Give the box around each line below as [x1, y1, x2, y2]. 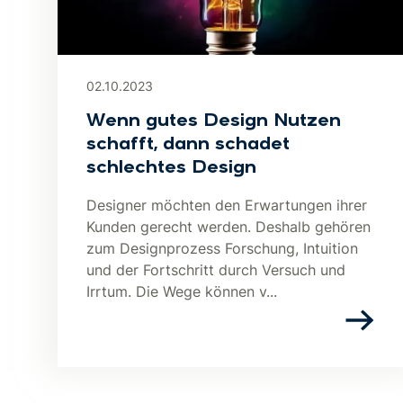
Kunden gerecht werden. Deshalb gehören [86, 218, 371, 236]
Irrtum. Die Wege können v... [86, 282, 277, 300]
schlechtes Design [86, 159, 256, 177]
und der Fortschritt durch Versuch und [86, 261, 345, 279]
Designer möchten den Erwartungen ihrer [86, 196, 367, 214]
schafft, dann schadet [86, 136, 290, 154]
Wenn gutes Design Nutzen [86, 112, 341, 130]
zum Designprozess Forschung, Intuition [86, 239, 358, 257]
